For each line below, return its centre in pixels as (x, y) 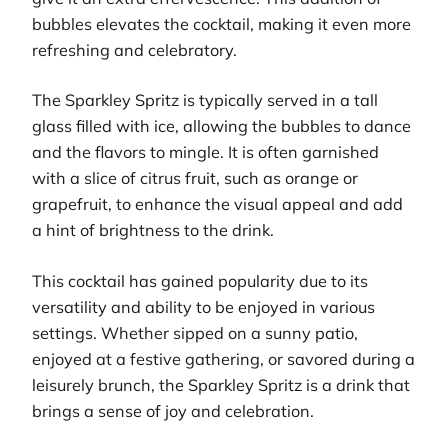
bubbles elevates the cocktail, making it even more (221, 23)
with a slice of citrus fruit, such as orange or (195, 178)
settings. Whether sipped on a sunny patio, (195, 332)
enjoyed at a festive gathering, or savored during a (223, 358)
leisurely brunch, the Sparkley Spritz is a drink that (221, 384)
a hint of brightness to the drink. (153, 230)
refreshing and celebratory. (134, 49)
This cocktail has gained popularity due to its (200, 280)
